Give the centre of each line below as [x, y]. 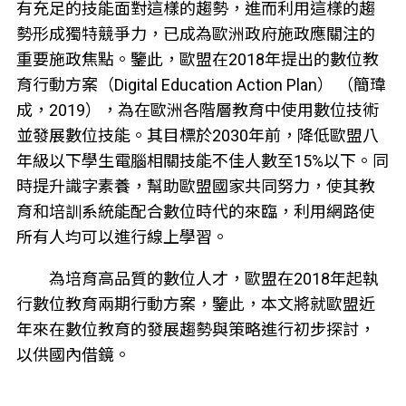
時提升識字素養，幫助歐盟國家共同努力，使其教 [195, 187]
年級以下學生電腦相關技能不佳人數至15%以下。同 [202, 161]
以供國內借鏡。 [73, 355]
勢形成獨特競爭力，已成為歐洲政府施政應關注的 [195, 34]
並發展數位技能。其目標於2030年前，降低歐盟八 [197, 136]
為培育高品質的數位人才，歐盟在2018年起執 [213, 279]
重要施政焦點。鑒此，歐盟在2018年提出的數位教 [197, 60]
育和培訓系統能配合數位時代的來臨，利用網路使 [195, 212]
